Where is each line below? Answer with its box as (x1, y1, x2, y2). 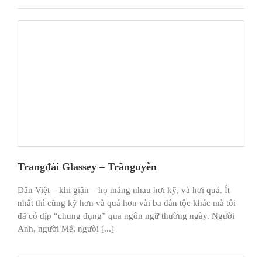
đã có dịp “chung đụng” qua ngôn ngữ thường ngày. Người (18, 211, 235, 220)
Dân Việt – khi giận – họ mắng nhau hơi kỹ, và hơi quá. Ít (18, 185, 230, 195)
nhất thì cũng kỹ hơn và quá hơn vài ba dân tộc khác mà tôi (18, 198, 236, 208)
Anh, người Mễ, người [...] (18, 223, 114, 233)
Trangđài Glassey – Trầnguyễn (18, 160, 157, 173)
